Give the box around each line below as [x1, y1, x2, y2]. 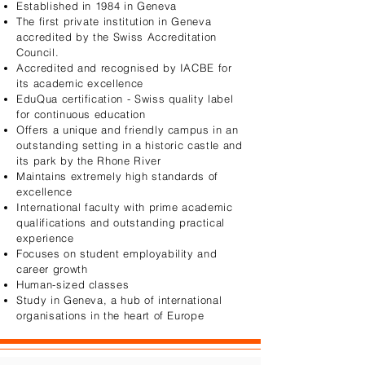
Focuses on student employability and [16, 247, 218, 260]
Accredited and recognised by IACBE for [16, 61, 232, 74]
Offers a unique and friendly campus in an [16, 123, 239, 136]
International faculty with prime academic [16, 200, 233, 213]
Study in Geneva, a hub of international [16, 293, 222, 306]
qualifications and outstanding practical [16, 216, 225, 229]
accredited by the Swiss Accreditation [16, 30, 218, 43]
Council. [16, 46, 59, 59]
